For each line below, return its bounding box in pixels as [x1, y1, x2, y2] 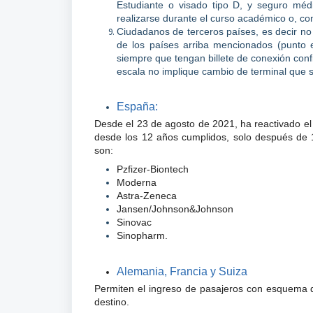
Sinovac [117, 217, 152, 228]
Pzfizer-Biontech [117, 163, 189, 175]
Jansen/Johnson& [117, 203, 196, 215]
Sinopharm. [117, 230, 168, 242]
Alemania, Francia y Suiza [117, 265, 247, 278]
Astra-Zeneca [117, 190, 177, 202]
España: [117, 101, 158, 113]
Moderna [117, 177, 156, 189]
